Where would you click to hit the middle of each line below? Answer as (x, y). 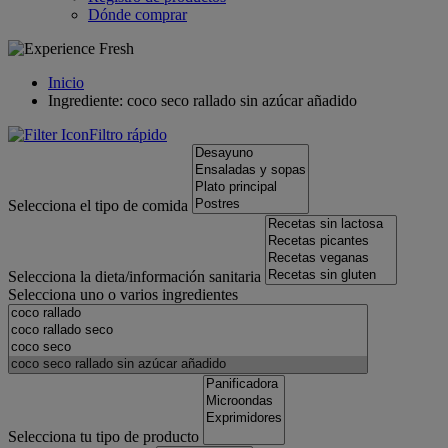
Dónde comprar (137, 14)
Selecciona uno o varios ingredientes (123, 294)
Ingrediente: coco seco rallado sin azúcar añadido (202, 100)
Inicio (66, 82)
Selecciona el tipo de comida (98, 205)
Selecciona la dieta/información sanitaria (134, 276)
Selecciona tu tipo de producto (103, 436)
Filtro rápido (128, 134)
